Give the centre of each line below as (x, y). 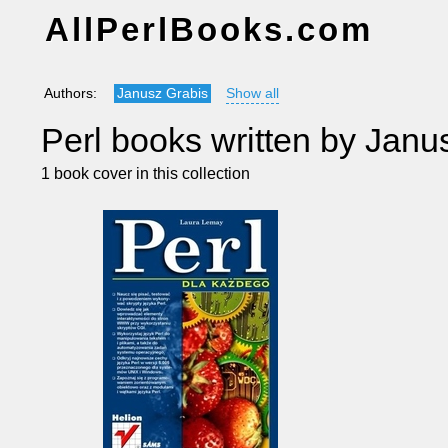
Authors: (72, 94)
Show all (252, 94)
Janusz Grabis (163, 94)
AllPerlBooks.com (208, 29)
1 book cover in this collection (145, 173)
